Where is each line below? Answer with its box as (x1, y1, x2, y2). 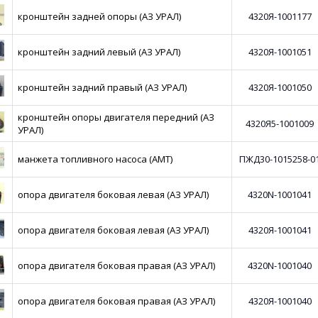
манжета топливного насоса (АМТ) (18, 153, 173, 165)
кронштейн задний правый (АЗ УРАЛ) (18, 81, 187, 94)
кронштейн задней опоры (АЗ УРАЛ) (18, 10, 182, 23)
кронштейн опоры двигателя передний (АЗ (18, 111, 215, 124)
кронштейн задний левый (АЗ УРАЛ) (18, 45, 181, 58)
